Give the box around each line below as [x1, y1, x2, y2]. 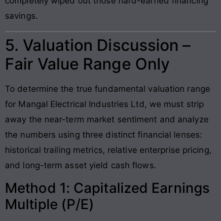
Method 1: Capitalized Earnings [5, 180, 210, 197]
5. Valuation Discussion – [5, 35, 191, 55]
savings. [5, 11, 38, 21]
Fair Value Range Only [5, 54, 170, 74]
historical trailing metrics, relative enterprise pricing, [5, 145, 212, 155]
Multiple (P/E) [5, 196, 95, 213]
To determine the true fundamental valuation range [5, 83, 210, 94]
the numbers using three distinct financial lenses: [5, 129, 203, 140]
